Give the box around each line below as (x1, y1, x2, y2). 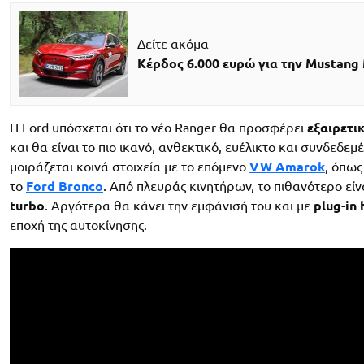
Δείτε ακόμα (136, 37, 209, 52)
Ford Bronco (26, 178, 103, 193)
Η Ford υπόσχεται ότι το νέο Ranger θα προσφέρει (10, 119, 307, 135)
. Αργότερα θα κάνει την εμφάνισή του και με (45, 197, 314, 213)
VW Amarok (249, 158, 325, 174)
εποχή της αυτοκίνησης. (10, 217, 147, 232)
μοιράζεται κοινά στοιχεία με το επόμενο (10, 158, 249, 174)
